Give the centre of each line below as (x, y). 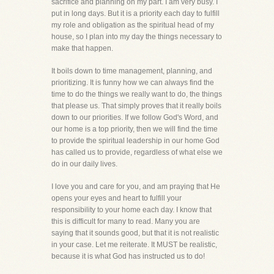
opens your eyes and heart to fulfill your (117, 198)
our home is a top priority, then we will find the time (135, 129)
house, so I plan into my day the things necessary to (137, 37)
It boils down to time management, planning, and (132, 71)
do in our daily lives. (84, 164)
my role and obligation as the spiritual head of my (133, 25)
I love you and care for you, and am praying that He (136, 187)
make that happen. (82, 48)
